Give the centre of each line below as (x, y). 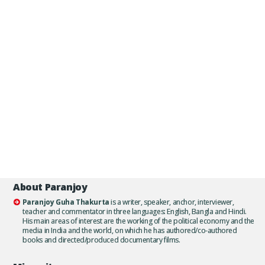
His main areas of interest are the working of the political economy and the (139, 221)
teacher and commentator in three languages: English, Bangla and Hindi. (135, 212)
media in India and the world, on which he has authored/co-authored (130, 231)
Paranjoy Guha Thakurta (66, 202)
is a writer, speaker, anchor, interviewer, (172, 202)
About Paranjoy (50, 187)
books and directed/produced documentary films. (101, 240)
